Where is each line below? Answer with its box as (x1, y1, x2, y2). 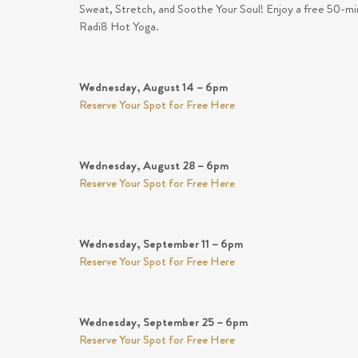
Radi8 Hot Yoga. (78, 18, 159, 35)
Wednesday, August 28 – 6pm (78, 157, 229, 174)
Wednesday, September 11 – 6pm (78, 235, 243, 253)
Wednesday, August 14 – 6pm (78, 78, 228, 96)
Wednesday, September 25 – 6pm (78, 313, 248, 331)
